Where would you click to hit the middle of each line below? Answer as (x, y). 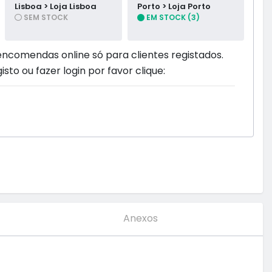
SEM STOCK (45, 18)
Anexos (141, 219)
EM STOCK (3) (172, 18)
